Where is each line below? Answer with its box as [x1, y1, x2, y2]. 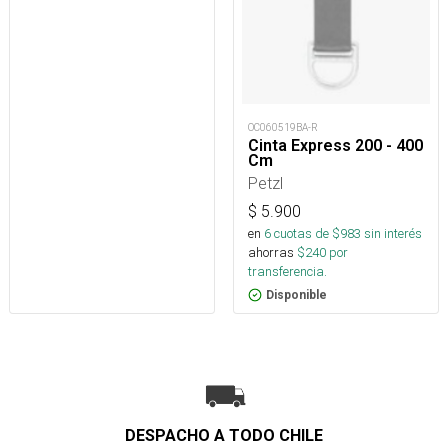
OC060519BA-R [248, 120, 318, 134]
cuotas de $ [271, 224, 340, 242]
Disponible [266, 287, 327, 302]
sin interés [364, 224, 422, 242]
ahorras [248, 243, 294, 261]
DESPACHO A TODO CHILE [125, 425, 323, 445]
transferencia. [248, 262, 327, 280]
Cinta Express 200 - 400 [248, 135, 423, 155]
